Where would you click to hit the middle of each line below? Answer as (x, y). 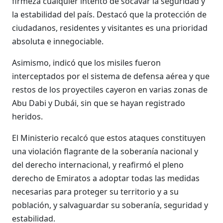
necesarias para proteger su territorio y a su (95, 192)
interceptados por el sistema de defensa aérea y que (111, 76)
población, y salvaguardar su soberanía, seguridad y (110, 205)
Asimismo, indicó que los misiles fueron (86, 63)
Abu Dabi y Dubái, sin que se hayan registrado (99, 103)
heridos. (27, 116)
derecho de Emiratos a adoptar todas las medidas (106, 178)
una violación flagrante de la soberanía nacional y (105, 151)
